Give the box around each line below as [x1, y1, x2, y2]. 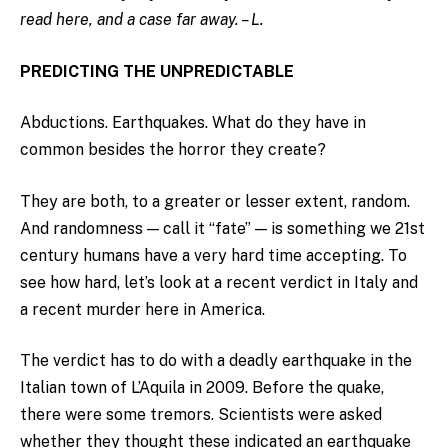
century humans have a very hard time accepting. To [20, 245, 407, 265]
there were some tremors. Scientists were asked [20, 405, 382, 425]
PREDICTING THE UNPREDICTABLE [20, 61, 294, 81]
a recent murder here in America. [20, 299, 265, 319]
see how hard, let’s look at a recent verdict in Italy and [20, 272, 418, 292]
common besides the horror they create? [20, 140, 326, 160]
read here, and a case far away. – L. [20, 10, 264, 29]
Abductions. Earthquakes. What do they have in [20, 113, 366, 133]
